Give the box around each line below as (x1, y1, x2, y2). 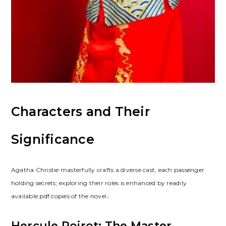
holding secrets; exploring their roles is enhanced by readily (11, 179, 187, 187)
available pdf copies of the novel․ (11, 192, 110, 200)
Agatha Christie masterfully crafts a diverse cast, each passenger (11, 165, 205, 174)
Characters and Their (11, 103, 150, 119)
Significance (11, 131, 94, 147)
